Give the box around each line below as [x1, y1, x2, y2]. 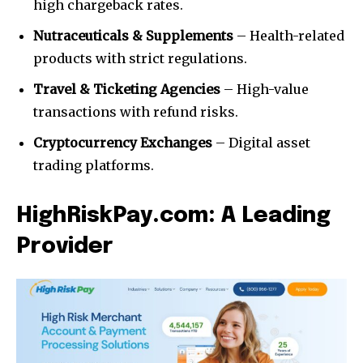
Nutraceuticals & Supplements [33, 28, 233, 45]
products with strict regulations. [33, 50, 247, 67]
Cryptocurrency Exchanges [33, 135, 212, 152]
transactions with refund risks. [33, 104, 238, 121]
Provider [16, 236, 113, 258]
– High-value [220, 81, 309, 98]
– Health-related [233, 28, 344, 45]
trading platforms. [33, 157, 154, 174]
